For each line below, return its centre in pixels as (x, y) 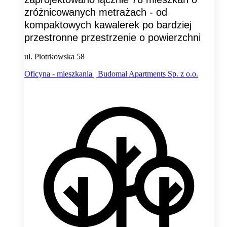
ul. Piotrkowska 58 (54, 56)
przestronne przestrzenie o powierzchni (112, 37)
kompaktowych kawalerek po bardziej (108, 25)
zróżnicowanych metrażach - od (96, 12)
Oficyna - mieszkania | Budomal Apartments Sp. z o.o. (111, 73)
